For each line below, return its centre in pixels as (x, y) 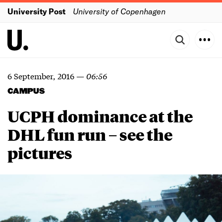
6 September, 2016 (41, 76)
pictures (40, 153)
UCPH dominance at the (100, 116)
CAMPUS (26, 91)
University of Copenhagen (119, 11)
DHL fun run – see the (90, 134)
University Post (36, 11)
